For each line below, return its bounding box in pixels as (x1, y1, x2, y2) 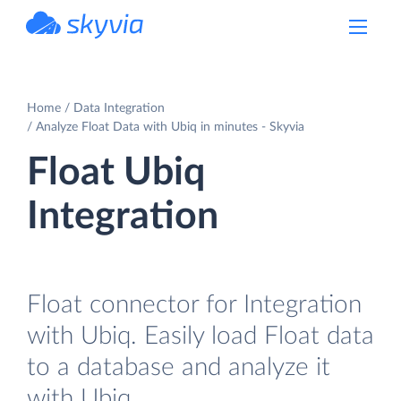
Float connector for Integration (27, 291, 362, 318)
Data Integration (73, 101, 165, 115)
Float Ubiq (27, 153, 205, 192)
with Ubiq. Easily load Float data (27, 322, 374, 349)
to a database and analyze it (27, 354, 330, 380)
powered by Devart (65, 39, 144, 48)
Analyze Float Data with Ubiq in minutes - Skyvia (36, 120, 304, 133)
